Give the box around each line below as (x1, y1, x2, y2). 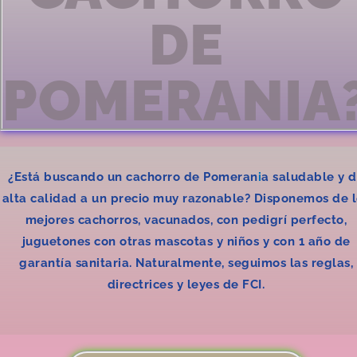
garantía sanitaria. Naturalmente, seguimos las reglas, (19, 256, 353, 270)
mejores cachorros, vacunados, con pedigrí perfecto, (25, 213, 347, 227)
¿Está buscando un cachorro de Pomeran (8, 170, 258, 184)
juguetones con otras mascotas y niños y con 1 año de (22, 234, 351, 249)
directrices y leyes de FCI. (107, 277, 265, 292)
